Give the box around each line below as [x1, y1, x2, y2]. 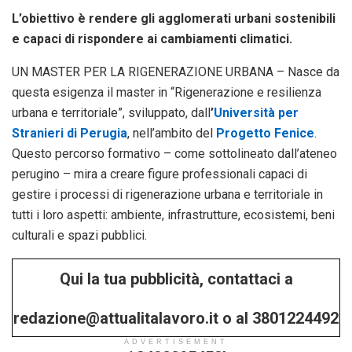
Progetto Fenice [216, 125, 314, 141]
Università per [214, 104, 299, 120]
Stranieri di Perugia [12, 125, 127, 141]
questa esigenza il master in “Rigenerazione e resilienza [12, 84, 321, 100]
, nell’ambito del [127, 125, 213, 141]
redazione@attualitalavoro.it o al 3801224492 [13, 308, 339, 328]
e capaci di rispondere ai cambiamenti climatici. [12, 31, 292, 46]
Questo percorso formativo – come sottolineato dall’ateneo [12, 145, 337, 161]
